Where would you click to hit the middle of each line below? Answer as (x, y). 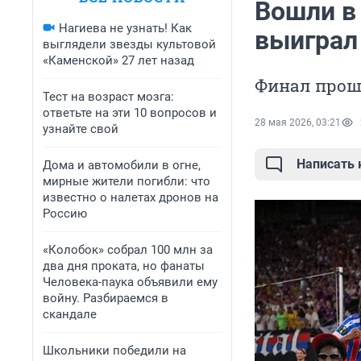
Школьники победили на (114, 351)
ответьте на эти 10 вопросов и (130, 113)
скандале (70, 314)
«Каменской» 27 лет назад (118, 60)
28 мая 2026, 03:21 (298, 123)
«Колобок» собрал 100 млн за (128, 250)
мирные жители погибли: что (127, 181)
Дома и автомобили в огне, (122, 165)
